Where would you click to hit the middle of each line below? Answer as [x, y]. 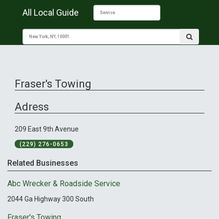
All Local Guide [51, 12]
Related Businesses [43, 163]
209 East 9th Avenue [47, 129]
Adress [32, 107]
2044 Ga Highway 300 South [51, 199]
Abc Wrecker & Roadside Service [64, 183]
